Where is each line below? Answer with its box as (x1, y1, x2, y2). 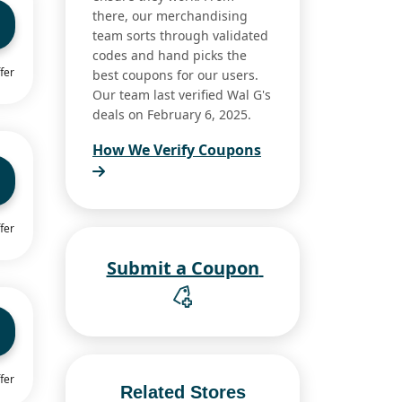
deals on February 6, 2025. (92, 105, 251, 123)
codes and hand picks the (92, 46, 247, 64)
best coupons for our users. (92, 66, 258, 83)
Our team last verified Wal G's (92, 85, 271, 103)
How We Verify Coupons (92, 139, 261, 160)
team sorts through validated (92, 26, 268, 44)
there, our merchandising (92, 6, 248, 24)
